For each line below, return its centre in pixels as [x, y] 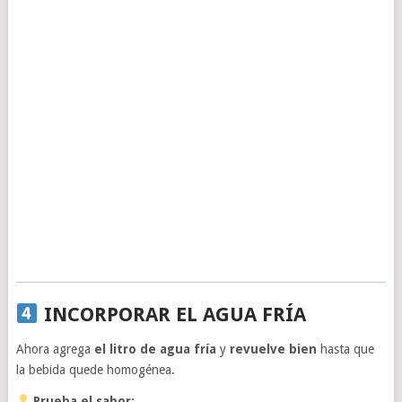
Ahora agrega [55, 349]
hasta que [345, 349]
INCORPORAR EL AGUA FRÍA [175, 314]
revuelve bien [273, 349]
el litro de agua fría [155, 349]
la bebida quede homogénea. [95, 369]
